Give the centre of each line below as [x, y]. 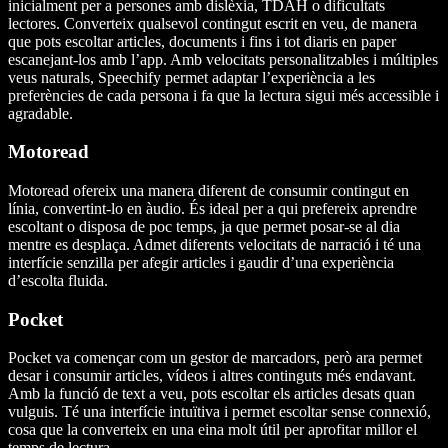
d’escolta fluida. [58, 280]
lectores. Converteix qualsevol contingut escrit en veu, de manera [212, 23]
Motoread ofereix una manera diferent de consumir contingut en [208, 190]
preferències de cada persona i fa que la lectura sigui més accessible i [223, 95]
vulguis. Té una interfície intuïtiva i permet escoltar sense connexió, [219, 412]
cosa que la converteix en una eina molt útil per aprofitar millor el [212, 430]
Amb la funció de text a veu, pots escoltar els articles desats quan [211, 394]
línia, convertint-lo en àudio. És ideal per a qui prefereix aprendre [212, 208]
